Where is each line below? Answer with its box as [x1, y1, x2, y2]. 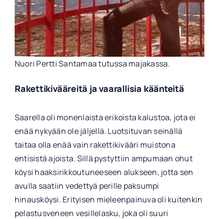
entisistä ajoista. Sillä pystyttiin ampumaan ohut [14, 153, 193, 164]
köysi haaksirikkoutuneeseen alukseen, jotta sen [14, 167, 194, 178]
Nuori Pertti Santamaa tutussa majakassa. [14, 58, 170, 69]
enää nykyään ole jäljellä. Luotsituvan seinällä [14, 126, 183, 137]
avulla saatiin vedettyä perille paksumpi [14, 180, 159, 192]
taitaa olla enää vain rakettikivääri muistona [14, 139, 175, 151]
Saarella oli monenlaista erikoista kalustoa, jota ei [14, 112, 196, 123]
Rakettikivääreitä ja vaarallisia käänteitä [14, 82, 184, 94]
